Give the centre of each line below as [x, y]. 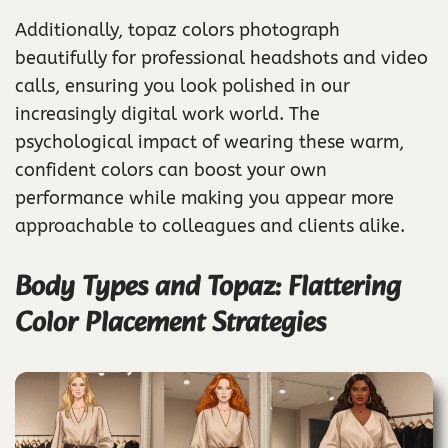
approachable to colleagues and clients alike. [210, 225]
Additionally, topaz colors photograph [177, 29]
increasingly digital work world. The [167, 113]
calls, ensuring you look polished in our [182, 85]
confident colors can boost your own [171, 169]
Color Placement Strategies [170, 323]
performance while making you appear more [204, 197]
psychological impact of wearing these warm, [209, 141]
